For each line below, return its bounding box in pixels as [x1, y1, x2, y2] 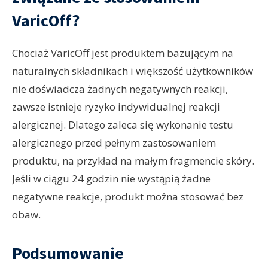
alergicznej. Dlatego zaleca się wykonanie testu [12, 118, 233, 132]
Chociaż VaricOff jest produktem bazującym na [12, 46, 233, 60]
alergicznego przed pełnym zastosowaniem [12, 136, 216, 150]
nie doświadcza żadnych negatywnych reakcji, [12, 82, 228, 96]
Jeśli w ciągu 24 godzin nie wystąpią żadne [12, 172, 211, 186]
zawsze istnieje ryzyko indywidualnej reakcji [12, 100, 220, 114]
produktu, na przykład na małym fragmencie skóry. [12, 154, 254, 168]
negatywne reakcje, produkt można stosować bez [12, 190, 243, 204]
